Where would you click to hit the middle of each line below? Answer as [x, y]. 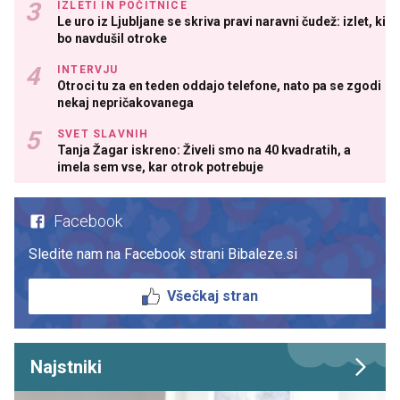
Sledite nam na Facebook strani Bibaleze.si [163, 254]
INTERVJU [88, 70]
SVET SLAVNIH [103, 134]
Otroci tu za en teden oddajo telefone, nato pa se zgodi [219, 86]
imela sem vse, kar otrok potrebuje [160, 167]
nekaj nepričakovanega [125, 103]
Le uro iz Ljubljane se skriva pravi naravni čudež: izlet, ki [221, 22]
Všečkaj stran [212, 296]
